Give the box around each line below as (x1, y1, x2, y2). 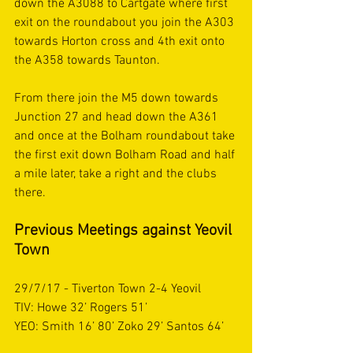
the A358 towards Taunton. (14, 53, 163, 69)
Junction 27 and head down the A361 (14, 110, 221, 125)
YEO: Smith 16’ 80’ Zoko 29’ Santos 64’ (14, 319, 224, 335)
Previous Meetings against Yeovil (14, 221, 236, 240)
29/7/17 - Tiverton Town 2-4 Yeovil (14, 281, 201, 297)
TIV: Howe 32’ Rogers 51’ (14, 300, 150, 316)
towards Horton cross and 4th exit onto (14, 34, 228, 50)
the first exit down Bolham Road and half (14, 147, 238, 163)
